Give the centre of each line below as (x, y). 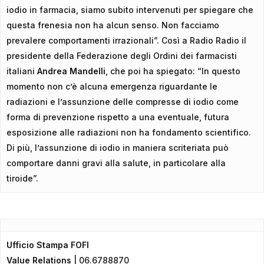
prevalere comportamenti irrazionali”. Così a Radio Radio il (126, 40)
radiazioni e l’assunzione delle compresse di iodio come (123, 102)
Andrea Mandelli (71, 71)
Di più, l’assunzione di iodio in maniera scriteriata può (118, 148)
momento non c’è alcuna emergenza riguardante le (112, 86)
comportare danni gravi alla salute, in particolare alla (116, 163)
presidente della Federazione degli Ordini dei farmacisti (122, 56)
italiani (22, 71)
